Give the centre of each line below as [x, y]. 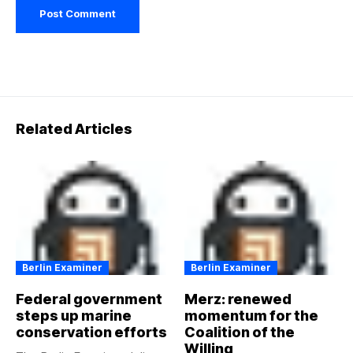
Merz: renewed [238, 299]
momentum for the [251, 316]
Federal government [89, 299]
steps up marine [74, 316]
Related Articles [74, 128]
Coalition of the [240, 333]
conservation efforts [91, 333]
